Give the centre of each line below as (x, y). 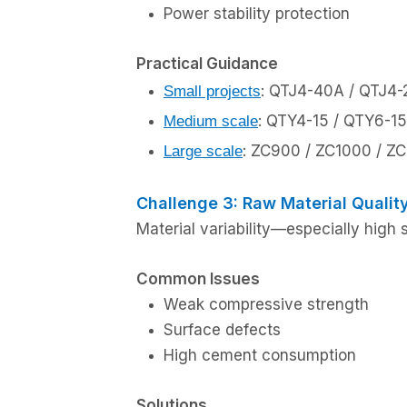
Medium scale (211, 121)
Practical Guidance (207, 64)
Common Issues (198, 279)
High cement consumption (260, 355)
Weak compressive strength (266, 304)
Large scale (203, 151)
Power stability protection (257, 14)
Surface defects (222, 330)
